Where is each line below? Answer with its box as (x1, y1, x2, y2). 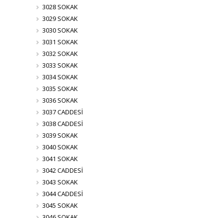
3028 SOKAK (42, 2, 78, 11)
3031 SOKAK (42, 37, 78, 46)
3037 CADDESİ (42, 108, 83, 116)
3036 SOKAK (42, 96, 78, 105)
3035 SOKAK (42, 84, 78, 93)
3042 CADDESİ (42, 166, 83, 175)
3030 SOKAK (42, 26, 78, 35)
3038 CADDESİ (42, 119, 83, 128)
